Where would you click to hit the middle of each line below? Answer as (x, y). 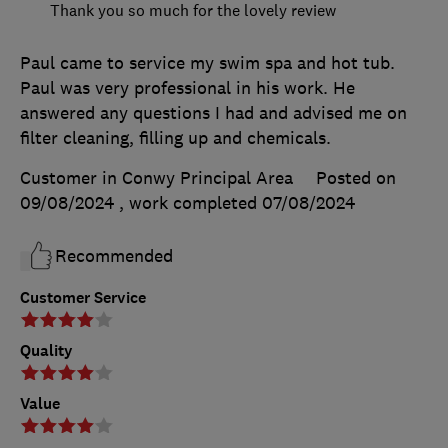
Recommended (114, 255)
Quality (46, 350)
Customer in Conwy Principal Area (156, 177)
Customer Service (83, 297)
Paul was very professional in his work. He (187, 87)
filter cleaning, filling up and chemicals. (175, 137)
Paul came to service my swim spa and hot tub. (207, 62)
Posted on (356, 177)
